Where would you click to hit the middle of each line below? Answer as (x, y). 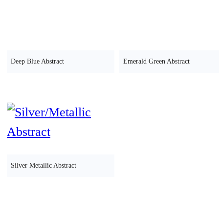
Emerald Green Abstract (156, 61)
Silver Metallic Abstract (44, 165)
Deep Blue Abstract (37, 61)
